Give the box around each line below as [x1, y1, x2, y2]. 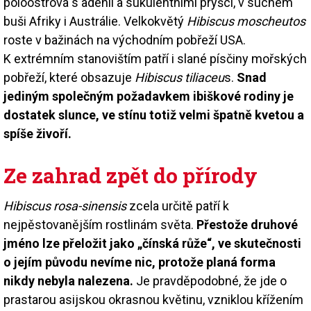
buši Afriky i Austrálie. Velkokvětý [3, 13, 187, 28]
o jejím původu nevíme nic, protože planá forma [3, 254, 276, 269]
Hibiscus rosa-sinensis [3, 198, 126, 213]
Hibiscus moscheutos [187, 13, 305, 28]
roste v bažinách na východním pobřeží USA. [3, 32, 246, 47]
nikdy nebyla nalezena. [3, 273, 133, 288]
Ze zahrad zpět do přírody [3, 161, 258, 189]
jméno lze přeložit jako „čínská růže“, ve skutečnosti [3, 235, 301, 251]
